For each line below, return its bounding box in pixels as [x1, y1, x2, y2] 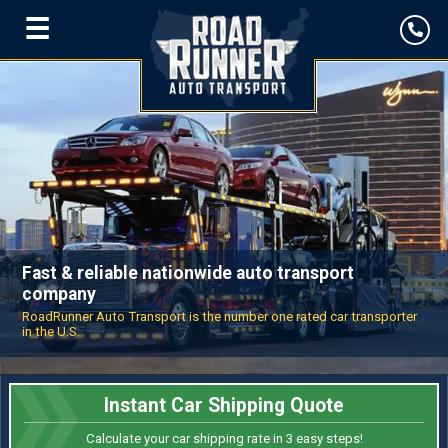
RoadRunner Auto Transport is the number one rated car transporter [22, 309, 417, 325]
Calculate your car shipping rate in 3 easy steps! [85, 430, 363, 446]
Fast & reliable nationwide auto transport [22, 262, 354, 283]
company [22, 283, 96, 304]
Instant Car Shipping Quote [104, 394, 344, 418]
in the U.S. [22, 324, 80, 340]
